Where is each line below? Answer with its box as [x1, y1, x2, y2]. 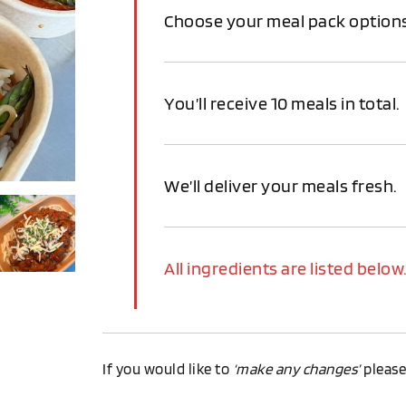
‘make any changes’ [232, 360, 361, 378]
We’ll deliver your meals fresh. [164, 175, 397, 197]
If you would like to [102, 360, 233, 378]
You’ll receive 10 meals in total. [164, 92, 400, 114]
